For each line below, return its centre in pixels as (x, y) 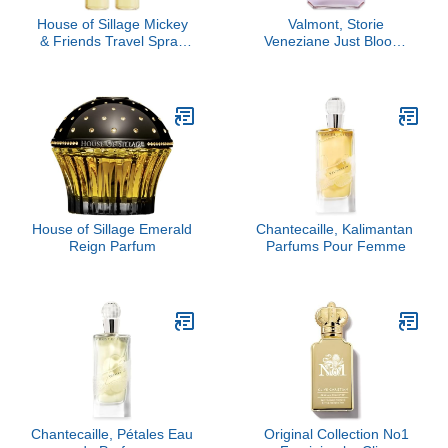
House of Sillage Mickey (112, 24)
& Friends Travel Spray (112, 41)
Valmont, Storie (336, 24)
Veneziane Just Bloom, (336, 41)
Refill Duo (112, 58)
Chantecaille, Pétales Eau (112, 434)
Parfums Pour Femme (336, 246)
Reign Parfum (112, 246)
